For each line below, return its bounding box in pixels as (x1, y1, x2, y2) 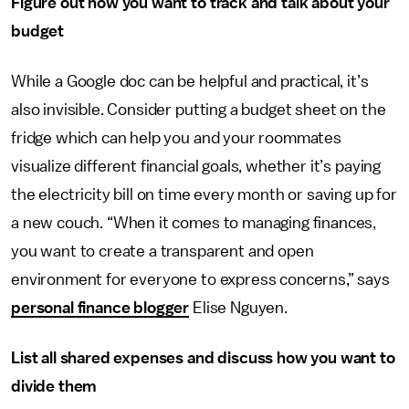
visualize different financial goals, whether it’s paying (11, 158, 382, 174)
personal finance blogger (11, 299, 190, 316)
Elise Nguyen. (189, 299, 288, 316)
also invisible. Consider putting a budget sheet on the (11, 101, 386, 118)
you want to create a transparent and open (11, 243, 314, 259)
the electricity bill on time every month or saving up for (11, 186, 397, 203)
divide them (11, 378, 98, 394)
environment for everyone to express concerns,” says (11, 271, 390, 288)
